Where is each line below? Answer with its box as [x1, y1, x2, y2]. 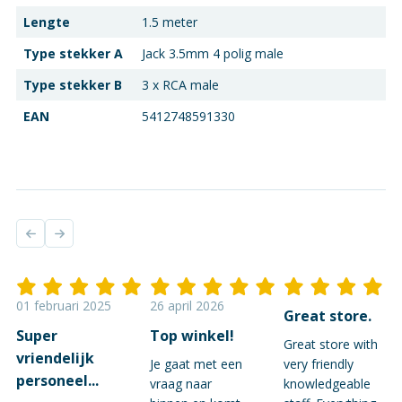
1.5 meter [142, 13, 197, 31]
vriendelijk [16, 348, 94, 369]
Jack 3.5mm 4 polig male [142, 44, 284, 62]
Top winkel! [150, 326, 234, 346]
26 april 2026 [150, 297, 224, 315]
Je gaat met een [150, 355, 242, 373]
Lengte [23, 13, 70, 31]
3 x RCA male [142, 75, 219, 93]
